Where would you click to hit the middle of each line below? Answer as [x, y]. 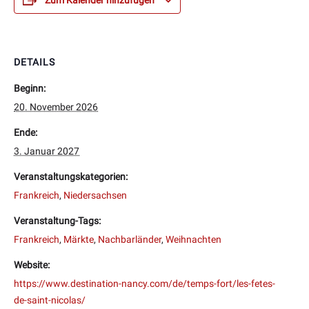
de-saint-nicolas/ [50, 300]
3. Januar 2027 [47, 151]
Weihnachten [193, 239]
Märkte [79, 239]
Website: [32, 265]
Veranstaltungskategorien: [71, 176]
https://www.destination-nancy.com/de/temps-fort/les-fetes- [144, 283]
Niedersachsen [95, 195]
